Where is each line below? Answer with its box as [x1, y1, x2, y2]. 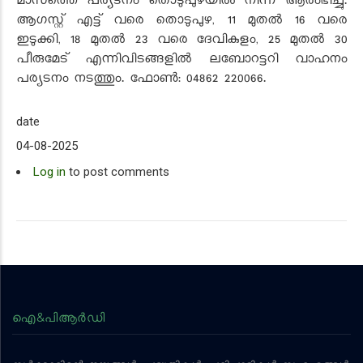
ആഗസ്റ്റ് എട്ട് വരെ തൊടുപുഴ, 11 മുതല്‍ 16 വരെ [16, 12, 347, 32]
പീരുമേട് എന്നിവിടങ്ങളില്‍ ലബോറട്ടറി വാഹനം [16, 51, 347, 70]
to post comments [66, 164, 169, 179]
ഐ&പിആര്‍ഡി [12, 310, 105, 325]
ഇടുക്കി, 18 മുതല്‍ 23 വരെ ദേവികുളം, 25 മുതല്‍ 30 [16, 32, 347, 51]
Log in [33, 164, 66, 179]
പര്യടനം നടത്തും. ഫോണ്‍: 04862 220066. [16, 70, 266, 90]
